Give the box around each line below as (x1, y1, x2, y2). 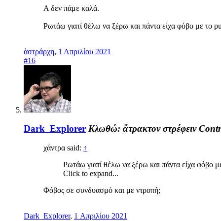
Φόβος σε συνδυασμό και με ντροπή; (43, 186, 160, 195)
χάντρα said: (43, 144, 83, 152)
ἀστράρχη (24, 47, 54, 56)
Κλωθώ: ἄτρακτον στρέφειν (88, 123, 196, 134)
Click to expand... (63, 169, 118, 178)
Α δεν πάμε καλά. (43, 3, 99, 12)
